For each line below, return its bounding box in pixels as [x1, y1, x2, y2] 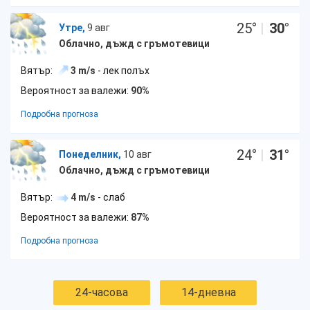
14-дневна [181, 286, 236, 299]
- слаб [95, 192, 125, 203]
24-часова [75, 286, 128, 299]
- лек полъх [95, 65, 149, 76]
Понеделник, [59, 149, 121, 160]
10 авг [123, 149, 152, 160]
